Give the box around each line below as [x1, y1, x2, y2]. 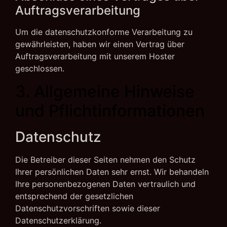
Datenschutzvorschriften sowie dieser [15, 203, 160, 213]
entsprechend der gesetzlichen [15, 191, 133, 201]
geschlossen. [15, 63, 64, 74]
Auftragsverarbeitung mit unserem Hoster [15, 51, 175, 62]
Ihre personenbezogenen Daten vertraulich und [15, 178, 196, 189]
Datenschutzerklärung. [15, 215, 101, 225]
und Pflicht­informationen [15, 100, 205, 121]
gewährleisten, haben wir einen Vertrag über [15, 39, 184, 50]
